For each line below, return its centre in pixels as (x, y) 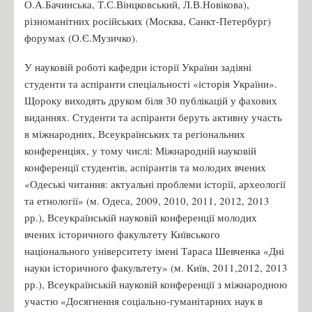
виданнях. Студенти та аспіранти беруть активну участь (153, 117)
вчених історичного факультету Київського (122, 234)
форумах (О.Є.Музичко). (81, 37)
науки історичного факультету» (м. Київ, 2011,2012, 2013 (156, 267)
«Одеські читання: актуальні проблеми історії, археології (155, 184)
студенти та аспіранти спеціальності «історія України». (151, 83)
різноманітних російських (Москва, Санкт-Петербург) (148, 21)
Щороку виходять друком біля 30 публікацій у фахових (151, 100)
